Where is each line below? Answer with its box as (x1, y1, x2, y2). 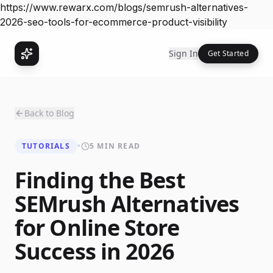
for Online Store (15, 213, 179, 243)
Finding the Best (15, 165, 185, 195)
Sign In (168, 47, 198, 59)
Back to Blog (24, 107, 74, 119)
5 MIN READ (90, 141, 141, 151)
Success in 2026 (15, 236, 175, 266)
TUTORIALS (22, 141, 70, 151)
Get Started (207, 48, 249, 58)
